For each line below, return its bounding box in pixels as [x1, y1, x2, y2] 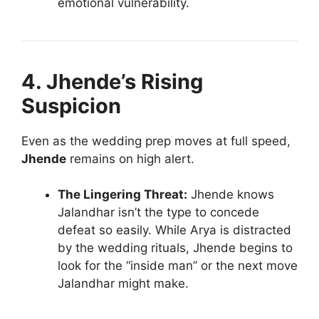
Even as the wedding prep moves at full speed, [21, 133, 291, 148]
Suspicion [21, 93, 121, 118]
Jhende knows [187, 187, 274, 202]
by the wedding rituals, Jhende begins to [58, 241, 293, 256]
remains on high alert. [66, 151, 194, 166]
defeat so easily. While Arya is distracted [58, 223, 291, 238]
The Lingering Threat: [58, 187, 187, 202]
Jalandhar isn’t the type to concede [58, 205, 259, 220]
